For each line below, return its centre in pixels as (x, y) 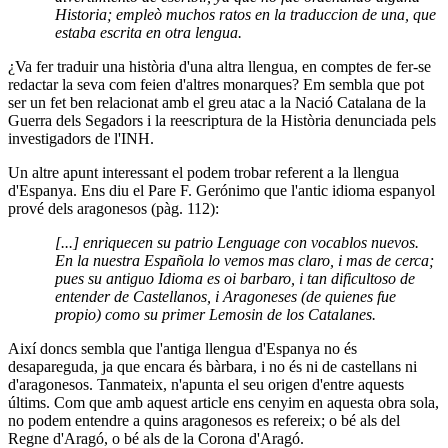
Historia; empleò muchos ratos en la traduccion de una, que (246, 15)
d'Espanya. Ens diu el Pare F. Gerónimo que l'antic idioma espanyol (221, 191)
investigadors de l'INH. (81, 139)
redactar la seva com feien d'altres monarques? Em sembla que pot (216, 85)
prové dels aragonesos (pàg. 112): (113, 209)
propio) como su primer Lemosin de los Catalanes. (216, 315)
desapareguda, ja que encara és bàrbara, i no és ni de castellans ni (212, 367)
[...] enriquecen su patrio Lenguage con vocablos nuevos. (237, 243)
